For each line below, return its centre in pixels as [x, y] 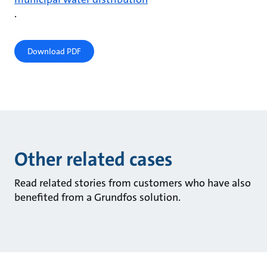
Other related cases [95, 159]
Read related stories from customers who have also [132, 183]
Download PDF [54, 51]
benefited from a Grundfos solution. [98, 197]
